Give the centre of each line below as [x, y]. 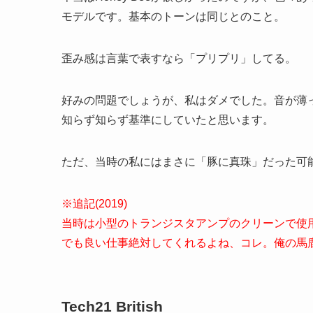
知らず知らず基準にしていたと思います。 [168, 119]
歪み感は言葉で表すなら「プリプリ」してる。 [179, 58]
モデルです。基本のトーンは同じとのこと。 [173, 16]
